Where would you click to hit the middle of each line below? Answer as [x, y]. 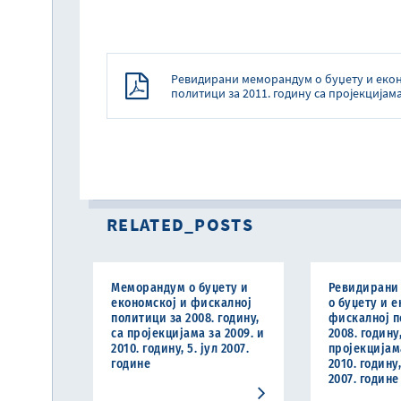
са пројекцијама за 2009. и [188, 333]
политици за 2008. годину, [185, 318]
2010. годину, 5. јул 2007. [180, 349]
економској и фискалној [181, 303]
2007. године [363, 379]
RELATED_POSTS [180, 224]
